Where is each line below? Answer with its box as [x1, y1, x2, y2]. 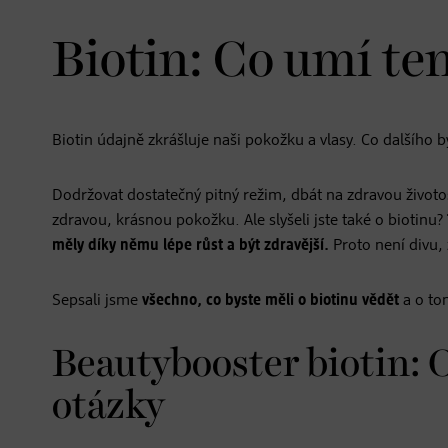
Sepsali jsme [52, 293, 142, 310]
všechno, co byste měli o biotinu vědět [142, 293, 399, 310]
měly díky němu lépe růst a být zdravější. [52, 238, 329, 255]
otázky [52, 388, 165, 427]
